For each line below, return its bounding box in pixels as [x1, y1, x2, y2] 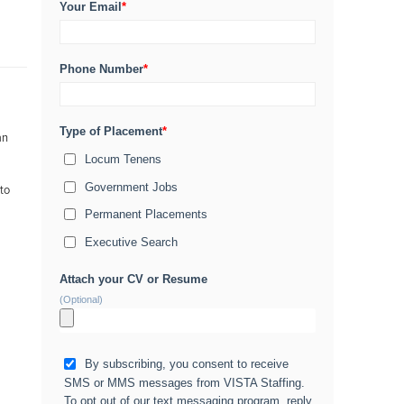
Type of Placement [60, 124, 162, 138]
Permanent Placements [85, 207, 207, 221]
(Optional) [60, 294, 103, 306]
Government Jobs [85, 179, 178, 194]
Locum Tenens [85, 151, 161, 166]
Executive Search [85, 234, 178, 249]
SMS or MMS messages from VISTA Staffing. [64, 375, 305, 390]
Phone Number [60, 62, 143, 76]
